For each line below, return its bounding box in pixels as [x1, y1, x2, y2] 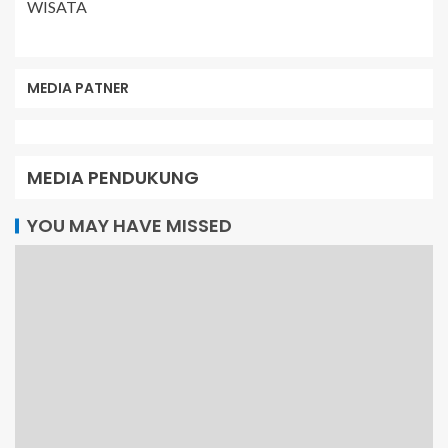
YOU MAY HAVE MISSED [27, 213, 232, 239]
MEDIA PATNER [27, 78, 129, 99]
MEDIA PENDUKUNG [27, 165, 199, 191]
